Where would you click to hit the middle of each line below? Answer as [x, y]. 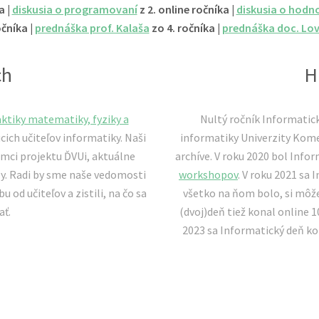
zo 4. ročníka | [185, 27]
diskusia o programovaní [74, 9]
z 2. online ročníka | [187, 9]
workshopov [208, 174]
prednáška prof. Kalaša [92, 27]
